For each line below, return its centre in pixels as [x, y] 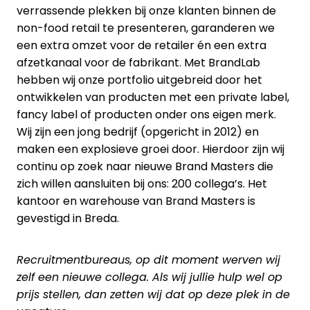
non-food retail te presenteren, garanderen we [146, 28]
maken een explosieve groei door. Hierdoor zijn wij [151, 149]
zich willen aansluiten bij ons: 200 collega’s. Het [142, 184]
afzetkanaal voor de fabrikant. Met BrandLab [138, 63]
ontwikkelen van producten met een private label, [153, 98]
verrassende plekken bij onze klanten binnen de [146, 11]
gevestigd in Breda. [68, 219]
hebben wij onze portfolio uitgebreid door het [139, 80]
